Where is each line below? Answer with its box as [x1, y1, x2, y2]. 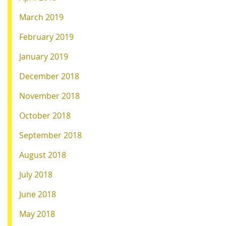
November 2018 [19, 90, 80, 101]
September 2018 [19, 129, 82, 141]
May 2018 [19, 208, 55, 219]
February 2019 [19, 31, 74, 42]
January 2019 [19, 50, 68, 62]
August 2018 [19, 149, 66, 160]
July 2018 [19, 168, 52, 180]
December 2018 [19, 70, 79, 82]
